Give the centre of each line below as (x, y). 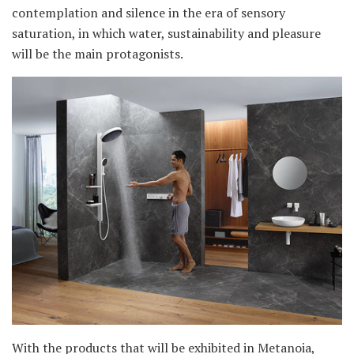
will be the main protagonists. (98, 54)
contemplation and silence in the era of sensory (149, 13)
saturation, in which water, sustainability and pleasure (166, 34)
